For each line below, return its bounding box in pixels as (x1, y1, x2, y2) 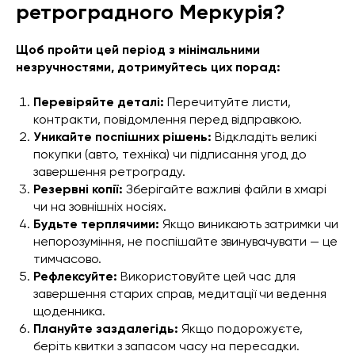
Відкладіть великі (212, 128, 317, 144)
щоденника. (33, 303, 105, 319)
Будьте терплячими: (33, 216, 159, 231)
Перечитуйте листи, (164, 94, 291, 109)
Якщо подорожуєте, (178, 320, 303, 336)
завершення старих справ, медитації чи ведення (33, 285, 326, 301)
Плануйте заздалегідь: (33, 320, 178, 336)
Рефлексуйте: (33, 268, 120, 284)
